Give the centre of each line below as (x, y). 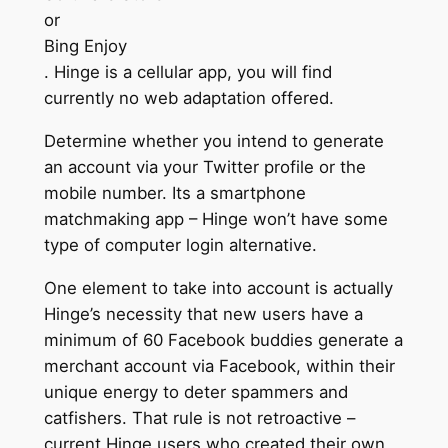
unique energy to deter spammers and (195, 391)
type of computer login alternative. (180, 245)
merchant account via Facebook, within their (219, 365)
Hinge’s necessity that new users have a (203, 313)
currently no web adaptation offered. (188, 98)
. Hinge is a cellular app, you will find (187, 72)
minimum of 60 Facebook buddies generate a (223, 339)
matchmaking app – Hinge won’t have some (215, 219)
